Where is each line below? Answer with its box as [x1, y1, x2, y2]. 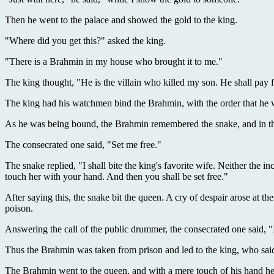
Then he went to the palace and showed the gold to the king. [5, 15, 237, 26]
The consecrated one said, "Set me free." [5, 139, 161, 150]
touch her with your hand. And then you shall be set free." [5, 171, 228, 182]
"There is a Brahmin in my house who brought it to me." [5, 56, 223, 67]
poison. [5, 203, 33, 214]
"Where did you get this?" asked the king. [5, 35, 166, 46]
